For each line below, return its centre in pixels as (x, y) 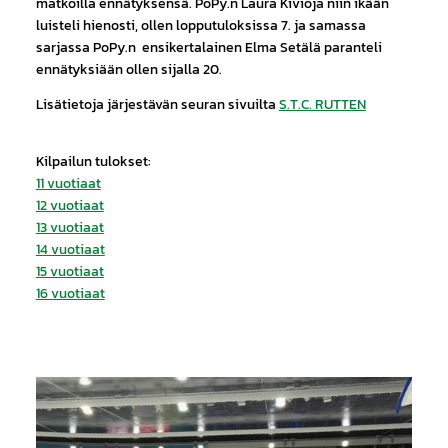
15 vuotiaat (69, 271)
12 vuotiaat (69, 205)
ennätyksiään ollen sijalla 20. (128, 69)
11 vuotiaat (68, 183)
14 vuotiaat (70, 249)
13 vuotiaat (69, 227)
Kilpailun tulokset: (93, 161)
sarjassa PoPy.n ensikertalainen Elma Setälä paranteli (208, 47)
